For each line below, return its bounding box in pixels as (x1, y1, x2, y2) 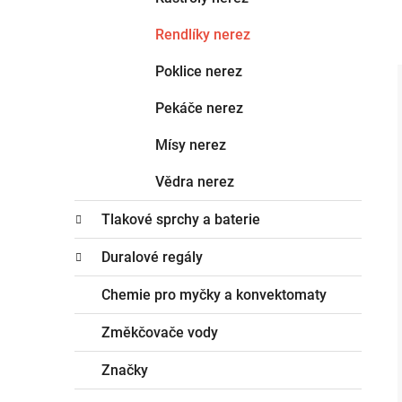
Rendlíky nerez (155, 25, 250, 43)
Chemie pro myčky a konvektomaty (101, 285, 327, 303)
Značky (101, 361, 148, 379)
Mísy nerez (155, 135, 226, 153)
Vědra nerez (155, 172, 234, 190)
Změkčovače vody (101, 323, 218, 341)
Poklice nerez (155, 62, 242, 80)
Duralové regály (101, 248, 203, 266)
